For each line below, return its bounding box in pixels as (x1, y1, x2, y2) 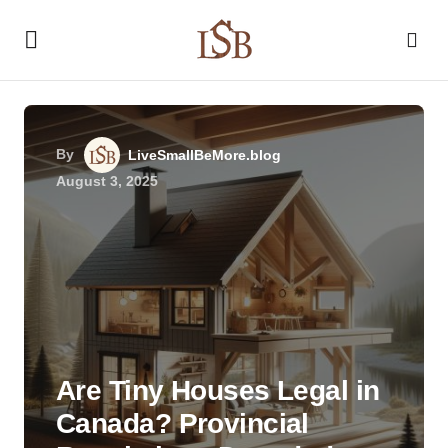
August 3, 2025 (56, 173, 158, 189)
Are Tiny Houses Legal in (56, 375, 380, 406)
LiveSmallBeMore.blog (128, 147, 281, 163)
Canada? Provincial (56, 408, 309, 439)
